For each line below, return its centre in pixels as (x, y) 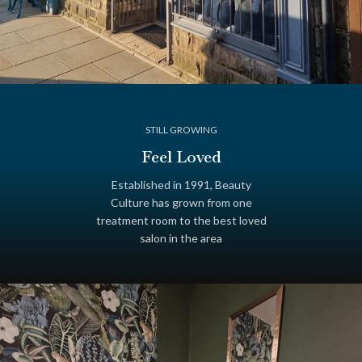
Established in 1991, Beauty (181, 184)
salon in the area (181, 238)
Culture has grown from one (181, 202)
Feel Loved (181, 156)
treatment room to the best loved (181, 220)
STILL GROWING (181, 129)
